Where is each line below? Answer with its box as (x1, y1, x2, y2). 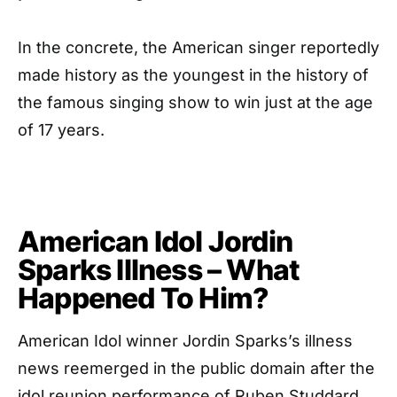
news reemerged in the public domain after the (18, 359, 375, 378)
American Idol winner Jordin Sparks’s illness (18, 331, 353, 350)
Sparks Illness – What (18, 253, 300, 287)
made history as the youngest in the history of (18, 66, 369, 84)
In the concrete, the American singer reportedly (18, 38, 379, 57)
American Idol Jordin (18, 224, 292, 259)
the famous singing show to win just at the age (18, 93, 373, 112)
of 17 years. (18, 121, 109, 139)
